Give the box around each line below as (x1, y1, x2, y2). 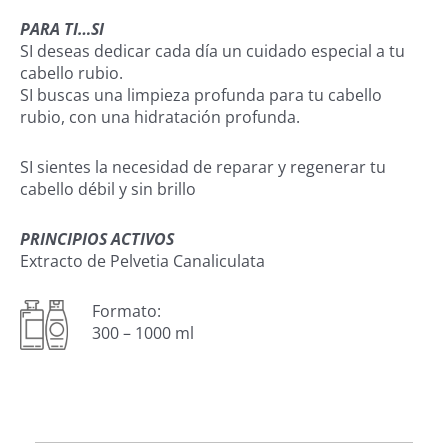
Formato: (92, 299, 161, 322)
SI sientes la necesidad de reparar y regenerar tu (20, 155, 386, 178)
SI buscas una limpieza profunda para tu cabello (20, 83, 382, 106)
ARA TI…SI (30, 17, 104, 40)
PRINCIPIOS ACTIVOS (20, 227, 174, 250)
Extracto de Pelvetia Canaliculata (20, 249, 265, 272)
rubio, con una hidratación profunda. (20, 105, 300, 128)
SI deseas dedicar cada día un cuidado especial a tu (20, 39, 405, 62)
